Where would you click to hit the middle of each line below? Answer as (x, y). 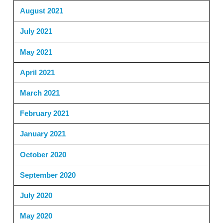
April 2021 (37, 72)
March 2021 (40, 93)
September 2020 (48, 175)
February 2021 (44, 113)
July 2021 (36, 31)
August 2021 (41, 11)
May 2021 (36, 52)
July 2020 (36, 195)
